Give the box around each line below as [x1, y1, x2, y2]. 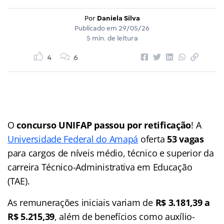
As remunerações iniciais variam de [7, 196, 155, 208]
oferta [138, 132, 167, 145]
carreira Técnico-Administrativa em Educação [7, 160, 192, 173]
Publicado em [74, 24, 118, 32]
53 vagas [167, 132, 204, 145]
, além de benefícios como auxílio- [54, 210, 195, 222]
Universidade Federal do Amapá [7, 132, 138, 145]
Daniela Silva [96, 14, 140, 22]
